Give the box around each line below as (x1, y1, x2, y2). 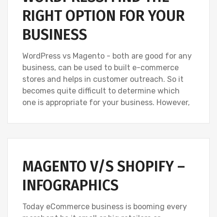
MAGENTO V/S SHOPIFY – (22, 157, 185, 175)
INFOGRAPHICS (22, 176, 119, 194)
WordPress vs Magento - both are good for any (22, 51, 192, 61)
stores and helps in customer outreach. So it (22, 74, 184, 84)
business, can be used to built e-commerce (22, 62, 179, 72)
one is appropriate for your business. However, (22, 97, 190, 107)
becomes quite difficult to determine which (22, 86, 180, 95)
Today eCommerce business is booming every (22, 201, 187, 211)
